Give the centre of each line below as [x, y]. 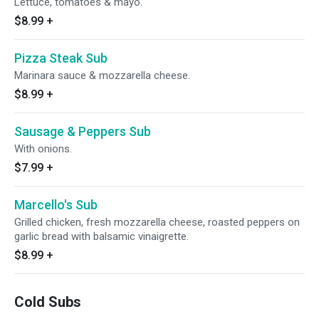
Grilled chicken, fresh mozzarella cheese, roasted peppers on [157, 222]
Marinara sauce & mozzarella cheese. [102, 75]
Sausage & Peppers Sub [83, 131]
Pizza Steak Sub [61, 58]
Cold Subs [48, 302]
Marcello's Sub [56, 205]
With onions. [43, 149]
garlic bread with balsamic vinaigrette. [101, 236]
